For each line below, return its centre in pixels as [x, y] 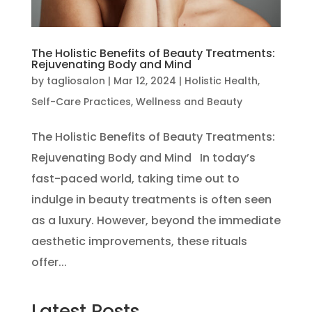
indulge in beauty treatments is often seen [151, 199]
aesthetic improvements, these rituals [139, 241]
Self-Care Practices [81, 101]
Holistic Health [221, 80]
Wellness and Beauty [189, 101]
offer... [49, 262]
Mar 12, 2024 [145, 80]
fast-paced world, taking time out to [135, 178]
